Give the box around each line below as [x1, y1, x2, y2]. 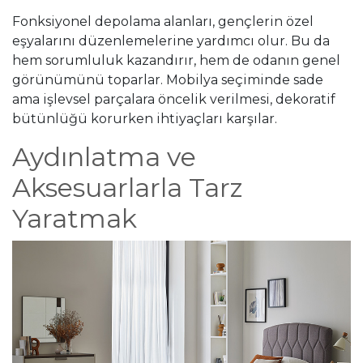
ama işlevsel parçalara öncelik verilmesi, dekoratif [12, 91, 335, 107]
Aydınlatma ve [12, 140, 196, 173]
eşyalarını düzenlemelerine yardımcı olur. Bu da [12, 32, 330, 49]
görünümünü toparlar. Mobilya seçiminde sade [12, 71, 323, 88]
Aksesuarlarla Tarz [12, 171, 243, 203]
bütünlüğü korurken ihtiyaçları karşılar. [12, 110, 277, 126]
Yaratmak [12, 202, 137, 234]
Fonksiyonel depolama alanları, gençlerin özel [12, 13, 314, 29]
